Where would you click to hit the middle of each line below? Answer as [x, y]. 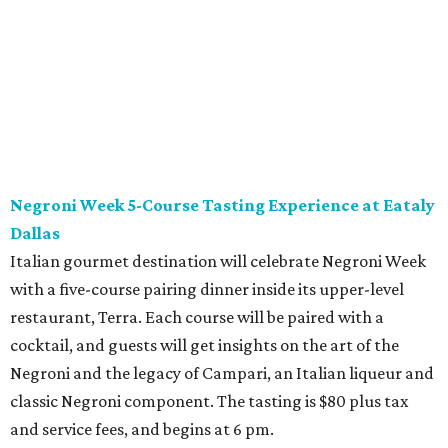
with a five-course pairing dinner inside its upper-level [207, 289]
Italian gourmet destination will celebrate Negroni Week [218, 261]
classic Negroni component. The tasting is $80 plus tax [209, 401]
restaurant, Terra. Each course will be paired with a [197, 317]
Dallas [35, 233]
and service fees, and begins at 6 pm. [142, 429]
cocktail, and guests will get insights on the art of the [204, 345]
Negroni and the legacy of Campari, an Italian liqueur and [222, 373]
